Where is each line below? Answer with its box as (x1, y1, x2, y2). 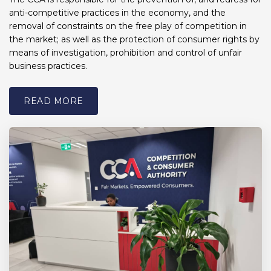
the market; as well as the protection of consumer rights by (9, 34, 260, 45)
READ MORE (24, 96, 83, 107)
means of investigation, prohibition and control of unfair (9, 47, 242, 59)
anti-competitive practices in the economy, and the (9, 7, 226, 19)
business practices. (9, 60, 87, 72)
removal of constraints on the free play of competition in (9, 21, 247, 32)
